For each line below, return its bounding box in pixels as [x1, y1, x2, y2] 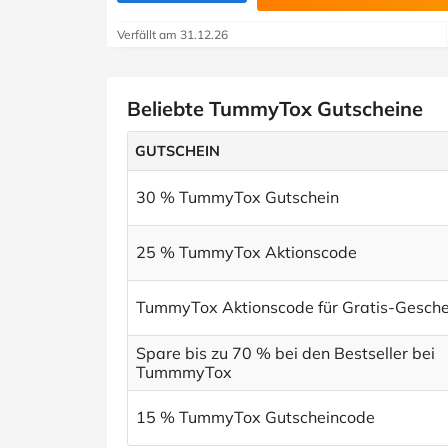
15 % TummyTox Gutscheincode [136, 407, 375, 427]
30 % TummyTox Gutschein [136, 187, 339, 207]
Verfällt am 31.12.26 [117, 27, 228, 42]
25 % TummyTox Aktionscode [136, 242, 357, 262]
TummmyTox [136, 362, 232, 382]
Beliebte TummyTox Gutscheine [127, 96, 423, 121]
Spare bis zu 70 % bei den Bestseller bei [136, 343, 435, 363]
